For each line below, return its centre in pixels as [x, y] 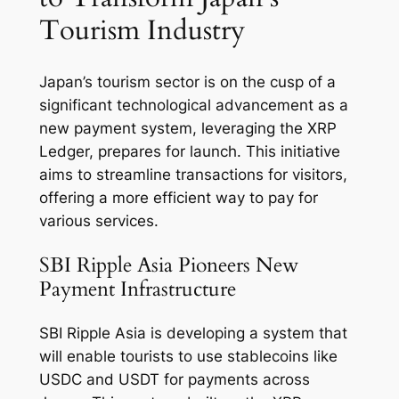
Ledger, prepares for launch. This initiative [189, 151]
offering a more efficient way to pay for [178, 197]
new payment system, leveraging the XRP [187, 128]
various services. [98, 220]
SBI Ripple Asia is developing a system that [193, 334]
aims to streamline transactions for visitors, [193, 174]
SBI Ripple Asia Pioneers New [168, 265]
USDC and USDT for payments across [174, 380]
